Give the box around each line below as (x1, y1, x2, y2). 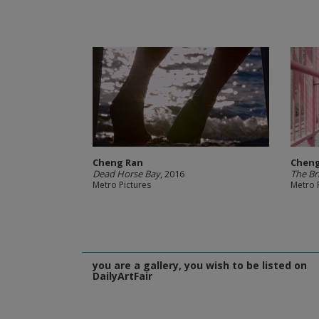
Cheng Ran (92, 156, 143, 169)
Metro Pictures (92, 179, 151, 191)
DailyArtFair (92, 269, 152, 283)
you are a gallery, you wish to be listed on (92, 258, 307, 272)
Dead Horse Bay (92, 167, 160, 180)
